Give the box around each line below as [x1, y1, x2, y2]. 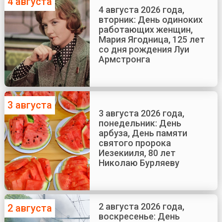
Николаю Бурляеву [98, 157, 179, 168]
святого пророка [98, 137, 171, 148]
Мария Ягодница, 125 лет [98, 34, 205, 45]
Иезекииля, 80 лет [98, 147, 175, 158]
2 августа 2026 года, [98, 201, 184, 212]
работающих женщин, [98, 24, 193, 35]
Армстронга [98, 54, 150, 65]
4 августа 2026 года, [98, 4, 184, 15]
